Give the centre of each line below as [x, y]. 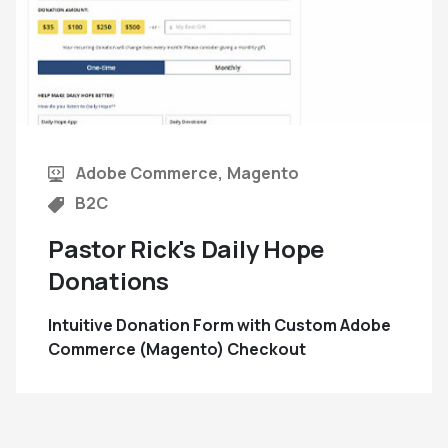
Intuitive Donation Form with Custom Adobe [219, 324]
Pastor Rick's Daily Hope [186, 248]
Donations [108, 280]
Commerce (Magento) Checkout [177, 348]
